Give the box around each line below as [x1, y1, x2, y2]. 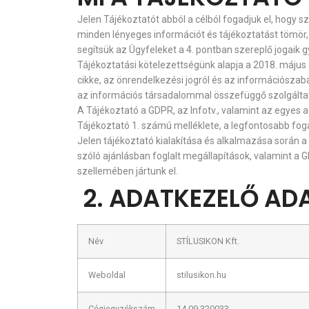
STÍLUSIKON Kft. [177, 236, 239, 246]
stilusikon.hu [177, 270, 226, 280]
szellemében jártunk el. [77, 166, 178, 177]
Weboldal [88, 270, 126, 280]
